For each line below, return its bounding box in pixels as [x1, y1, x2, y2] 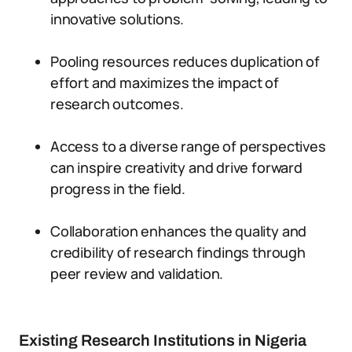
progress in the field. [50, 179, 186, 198]
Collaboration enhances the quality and [50, 222, 307, 240]
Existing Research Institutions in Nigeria [19, 332, 306, 349]
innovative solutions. [50, 9, 185, 28]
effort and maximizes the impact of [50, 73, 279, 92]
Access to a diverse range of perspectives [50, 137, 326, 156]
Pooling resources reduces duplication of [50, 52, 320, 71]
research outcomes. [50, 94, 184, 113]
